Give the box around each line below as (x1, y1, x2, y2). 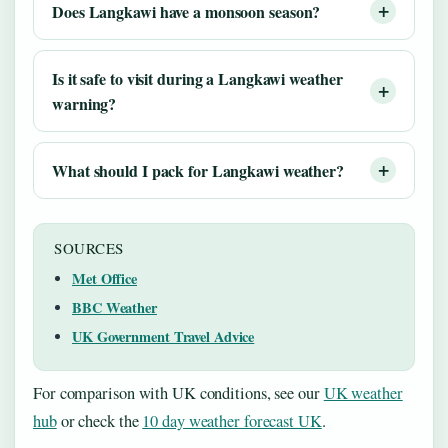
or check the (56, 409, 143, 432)
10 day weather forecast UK (142, 409, 322, 432)
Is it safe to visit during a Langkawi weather (52, 66, 343, 90)
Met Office (72, 267, 137, 289)
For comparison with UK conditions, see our (33, 381, 324, 404)
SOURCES (54, 237, 124, 258)
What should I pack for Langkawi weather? (52, 158, 344, 182)
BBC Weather (72, 296, 157, 318)
